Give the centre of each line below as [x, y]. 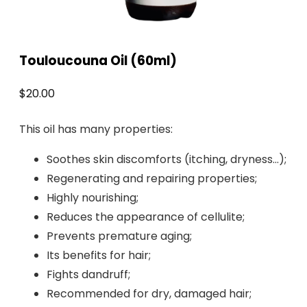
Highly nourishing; [93, 197]
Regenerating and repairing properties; [152, 178]
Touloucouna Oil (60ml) [98, 60]
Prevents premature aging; [119, 236]
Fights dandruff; [88, 274]
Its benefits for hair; [99, 255]
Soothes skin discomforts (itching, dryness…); [167, 159]
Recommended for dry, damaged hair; [149, 293]
